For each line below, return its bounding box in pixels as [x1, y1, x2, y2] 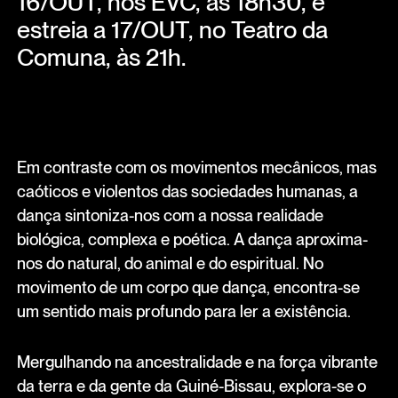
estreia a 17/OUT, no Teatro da [16, 15, 328, 45]
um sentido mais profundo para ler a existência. [16, 300, 351, 321]
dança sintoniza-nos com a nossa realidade [16, 204, 323, 225]
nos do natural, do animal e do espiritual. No [16, 252, 323, 273]
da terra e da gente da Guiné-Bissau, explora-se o [16, 376, 366, 396]
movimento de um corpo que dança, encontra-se [16, 276, 360, 297]
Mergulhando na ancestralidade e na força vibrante [16, 352, 378, 372]
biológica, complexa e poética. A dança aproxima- [16, 228, 368, 249]
